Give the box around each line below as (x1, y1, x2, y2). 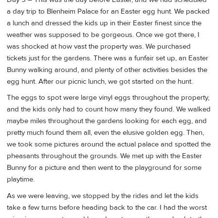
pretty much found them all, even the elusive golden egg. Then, (7, 128, 204, 138)
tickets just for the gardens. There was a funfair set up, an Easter (7, 53, 208, 63)
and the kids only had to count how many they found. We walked (7, 105, 211, 114)
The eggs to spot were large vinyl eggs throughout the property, (7, 93, 209, 103)
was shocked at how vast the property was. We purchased (7, 41, 191, 51)
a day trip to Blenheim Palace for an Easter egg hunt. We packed (7, 6, 210, 16)
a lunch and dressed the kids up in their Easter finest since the (7, 18, 201, 28)
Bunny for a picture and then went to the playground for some (7, 163, 201, 173)
